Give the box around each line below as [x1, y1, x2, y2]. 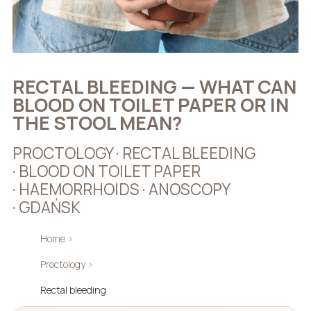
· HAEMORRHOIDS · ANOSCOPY [12, 178, 230, 200]
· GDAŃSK [12, 196, 81, 218]
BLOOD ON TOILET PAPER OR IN [12, 92, 289, 118]
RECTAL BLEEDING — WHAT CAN [12, 74, 296, 100]
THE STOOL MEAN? [12, 110, 182, 136]
